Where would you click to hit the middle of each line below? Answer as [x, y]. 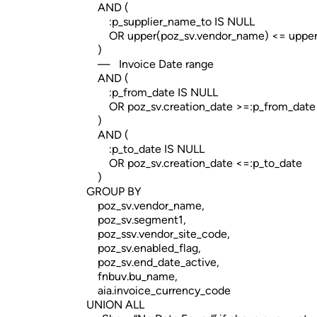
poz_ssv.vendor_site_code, [158, 234]
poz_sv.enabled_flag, [144, 248]
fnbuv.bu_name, [132, 276]
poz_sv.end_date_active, [153, 262]
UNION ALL [115, 305]
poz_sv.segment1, [136, 220]
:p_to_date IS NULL [145, 149]
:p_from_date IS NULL [152, 92]
